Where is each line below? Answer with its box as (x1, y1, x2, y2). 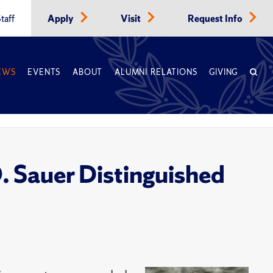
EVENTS (27, 67, 61, 77)
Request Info (188, 13, 244, 25)
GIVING (209, 67, 238, 77)
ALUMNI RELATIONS (115, 67, 197, 77)
